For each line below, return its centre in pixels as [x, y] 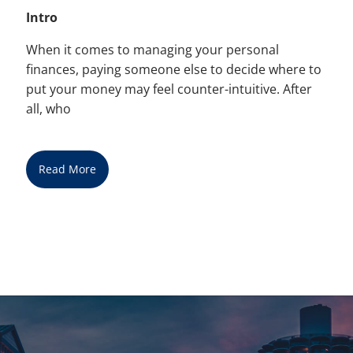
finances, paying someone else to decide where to [174, 70]
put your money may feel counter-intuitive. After [169, 89]
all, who [49, 109]
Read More [67, 169]
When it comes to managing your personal [153, 50]
